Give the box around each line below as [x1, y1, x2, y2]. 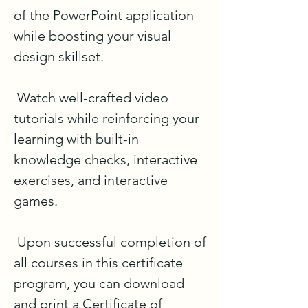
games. [14, 192, 58, 209]
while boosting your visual [14, 27, 171, 44]
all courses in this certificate [14, 254, 183, 271]
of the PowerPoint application [14, 6, 194, 23]
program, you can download [14, 274, 184, 291]
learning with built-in [14, 130, 139, 147]
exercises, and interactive [14, 171, 168, 188]
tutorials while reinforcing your [14, 109, 199, 126]
